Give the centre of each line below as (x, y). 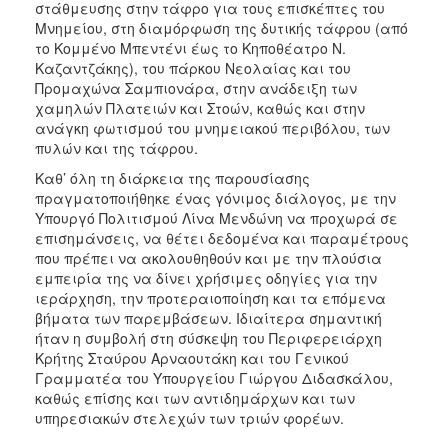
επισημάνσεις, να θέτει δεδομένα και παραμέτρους (222, 237)
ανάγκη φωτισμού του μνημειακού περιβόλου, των (212, 127)
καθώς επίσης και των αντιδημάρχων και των (195, 397)
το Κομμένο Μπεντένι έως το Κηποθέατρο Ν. (190, 47)
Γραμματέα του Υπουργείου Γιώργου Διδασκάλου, (214, 377)
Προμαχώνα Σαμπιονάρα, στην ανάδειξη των (196, 87)
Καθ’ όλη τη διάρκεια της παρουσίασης (172, 177)
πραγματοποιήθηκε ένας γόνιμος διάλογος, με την (215, 197)
